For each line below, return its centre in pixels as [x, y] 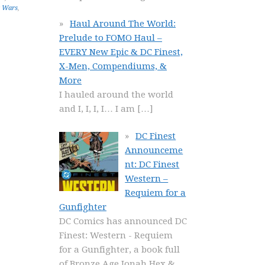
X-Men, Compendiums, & [113, 66]
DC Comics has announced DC [123, 221]
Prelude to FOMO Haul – [111, 38]
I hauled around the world [116, 94]
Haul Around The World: [123, 23]
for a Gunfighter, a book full [119, 250]
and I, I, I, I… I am [98, 109]
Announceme [154, 150]
